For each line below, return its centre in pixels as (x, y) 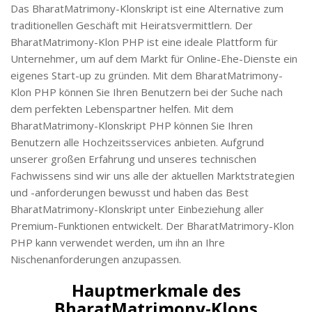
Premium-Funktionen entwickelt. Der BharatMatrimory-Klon (152, 225)
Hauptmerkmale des (156, 290)
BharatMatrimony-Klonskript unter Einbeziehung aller (137, 209)
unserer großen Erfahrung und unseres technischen (133, 158)
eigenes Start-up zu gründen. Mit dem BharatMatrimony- (147, 75)
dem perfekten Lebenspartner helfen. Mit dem (122, 108)
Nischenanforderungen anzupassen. (96, 259)
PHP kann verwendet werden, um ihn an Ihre (118, 242)
